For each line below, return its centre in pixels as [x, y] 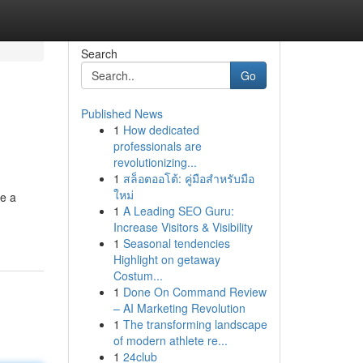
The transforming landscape [195, 324]
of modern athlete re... [170, 340]
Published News [122, 113]
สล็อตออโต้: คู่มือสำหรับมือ [188, 178]
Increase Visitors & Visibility [183, 227]
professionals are [157, 146]
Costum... [138, 275]
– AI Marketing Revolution [179, 308]
